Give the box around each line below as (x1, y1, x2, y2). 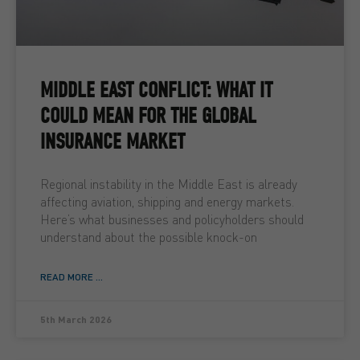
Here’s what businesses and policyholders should (40, 211, 304, 227)
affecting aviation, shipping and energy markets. (40, 193, 294, 210)
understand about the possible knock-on (40, 228, 257, 245)
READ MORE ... (40, 271, 103, 283)
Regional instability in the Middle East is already (40, 175, 297, 192)
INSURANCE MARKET (40, 129, 185, 154)
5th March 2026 (40, 313, 112, 325)
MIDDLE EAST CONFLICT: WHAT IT (40, 78, 272, 103)
